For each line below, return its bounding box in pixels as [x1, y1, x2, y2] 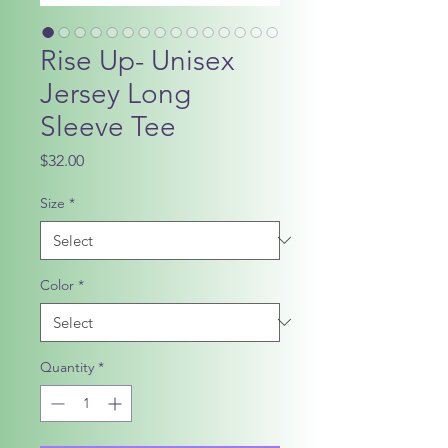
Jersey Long [40, 76, 191, 110]
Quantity [40, 357, 94, 376]
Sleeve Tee [40, 109, 176, 143]
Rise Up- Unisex [40, 43, 234, 77]
